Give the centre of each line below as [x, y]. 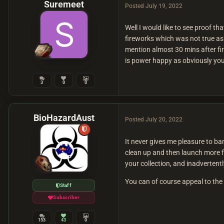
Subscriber [66, 197]
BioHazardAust [64, 118]
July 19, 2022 [164, 6]
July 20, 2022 [164, 120]
